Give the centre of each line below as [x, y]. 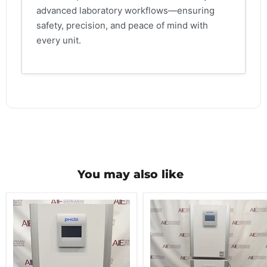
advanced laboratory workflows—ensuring [125, 10]
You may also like [131, 174]
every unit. [59, 40]
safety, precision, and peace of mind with [122, 25]
